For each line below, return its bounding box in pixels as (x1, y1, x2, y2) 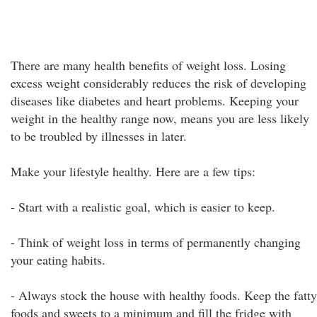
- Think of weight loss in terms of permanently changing (11, 234, 301, 250)
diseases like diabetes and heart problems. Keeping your (11, 92, 299, 109)
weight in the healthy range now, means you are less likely (11, 110, 309, 127)
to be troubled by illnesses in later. (11, 127, 187, 144)
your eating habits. (11, 251, 105, 268)
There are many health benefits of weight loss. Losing (11, 57, 286, 74)
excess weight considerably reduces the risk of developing (11, 74, 306, 91)
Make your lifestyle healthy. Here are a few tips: (11, 163, 255, 180)
